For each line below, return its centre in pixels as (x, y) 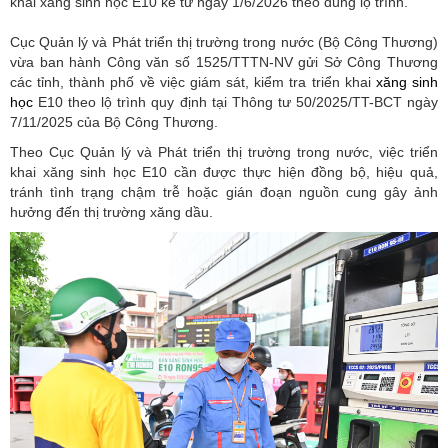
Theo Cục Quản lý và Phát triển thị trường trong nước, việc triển (224, 151)
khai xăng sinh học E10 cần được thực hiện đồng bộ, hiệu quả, (224, 171)
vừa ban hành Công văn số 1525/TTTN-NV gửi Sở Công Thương (224, 61)
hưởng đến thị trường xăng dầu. (111, 211)
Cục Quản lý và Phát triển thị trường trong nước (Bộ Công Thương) (224, 41)
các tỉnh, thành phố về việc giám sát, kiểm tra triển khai (193, 81)
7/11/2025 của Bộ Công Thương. (114, 121)
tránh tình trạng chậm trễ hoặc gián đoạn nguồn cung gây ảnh (224, 191)
